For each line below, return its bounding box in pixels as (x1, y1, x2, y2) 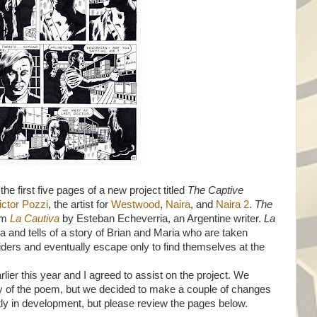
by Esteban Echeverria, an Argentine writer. (59, 213, 264, 224)
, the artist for (48, 199, 111, 210)
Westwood (111, 199, 160, 210)
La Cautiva (10, 213, 59, 224)
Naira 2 (216, 199, 249, 210)
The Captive (188, 185, 243, 196)
